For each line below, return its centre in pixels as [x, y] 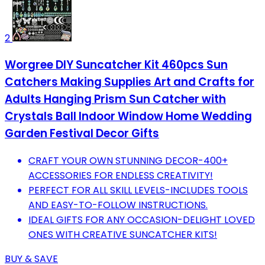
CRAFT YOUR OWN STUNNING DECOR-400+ [128, 161]
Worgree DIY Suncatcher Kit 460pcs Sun [116, 65]
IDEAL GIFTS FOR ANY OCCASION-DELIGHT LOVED [142, 220]
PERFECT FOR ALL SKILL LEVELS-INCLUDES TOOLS [138, 190]
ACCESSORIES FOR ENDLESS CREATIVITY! [121, 176]
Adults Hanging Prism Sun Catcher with [115, 99]
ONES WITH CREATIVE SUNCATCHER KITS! [123, 235]
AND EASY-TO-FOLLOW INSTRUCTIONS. [118, 205]
